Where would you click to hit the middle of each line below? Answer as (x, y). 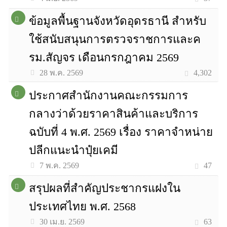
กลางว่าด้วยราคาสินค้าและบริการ (114, 114)
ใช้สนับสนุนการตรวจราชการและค (115, 39)
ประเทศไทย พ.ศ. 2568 (83, 206)
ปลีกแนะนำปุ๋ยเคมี (74, 150)
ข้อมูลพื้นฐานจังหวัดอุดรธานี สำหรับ (118, 21)
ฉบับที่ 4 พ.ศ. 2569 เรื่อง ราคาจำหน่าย (121, 132)
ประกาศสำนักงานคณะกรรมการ (109, 96)
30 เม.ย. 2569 (62, 222)
